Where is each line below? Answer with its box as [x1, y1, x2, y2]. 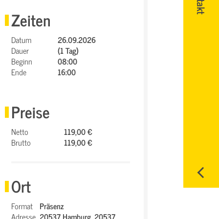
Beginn [11, 55, 33, 67]
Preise [11, 99, 50, 124]
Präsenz [40, 199, 64, 212]
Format [11, 199, 33, 212]
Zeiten [11, 7, 51, 32]
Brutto [11, 136, 31, 149]
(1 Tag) [58, 44, 79, 57]
